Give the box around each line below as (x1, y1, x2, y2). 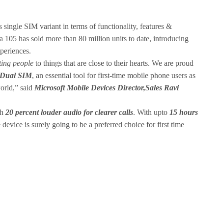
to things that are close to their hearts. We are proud (33, 59, 193, 68)
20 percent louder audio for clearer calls (5, 108, 133, 117)
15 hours (169, 108, 198, 117)
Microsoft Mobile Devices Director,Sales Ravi (34, 83, 179, 92)
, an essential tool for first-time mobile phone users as (32, 71, 195, 80)
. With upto (133, 108, 169, 117)
